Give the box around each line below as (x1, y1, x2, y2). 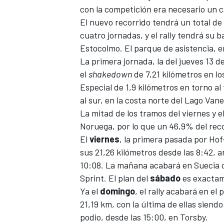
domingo (100, 185, 135, 197)
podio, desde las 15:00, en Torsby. (80, 211, 210, 223)
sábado (150, 172, 180, 184)
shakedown (88, 68, 132, 80)
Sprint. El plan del (80, 172, 150, 184)
